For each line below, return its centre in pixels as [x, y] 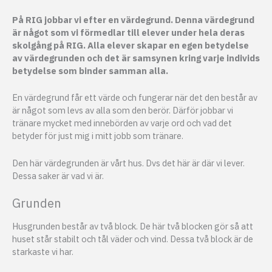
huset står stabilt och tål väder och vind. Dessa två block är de [133, 239]
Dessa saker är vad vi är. [58, 175]
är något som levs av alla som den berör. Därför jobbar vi [123, 110]
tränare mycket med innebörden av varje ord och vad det [122, 123]
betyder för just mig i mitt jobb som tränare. [98, 136]
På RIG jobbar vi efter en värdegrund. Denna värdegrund [133, 20]
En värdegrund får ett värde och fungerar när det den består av [135, 98]
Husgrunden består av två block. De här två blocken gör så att [133, 226]
